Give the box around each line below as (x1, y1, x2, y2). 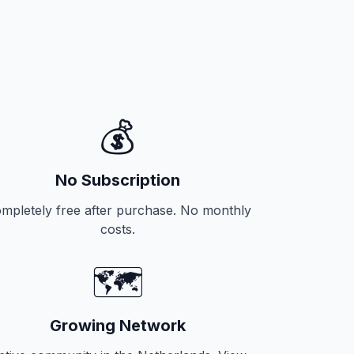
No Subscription (55, 171, 181, 190)
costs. (100, 221, 136, 237)
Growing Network (50, 316, 186, 335)
